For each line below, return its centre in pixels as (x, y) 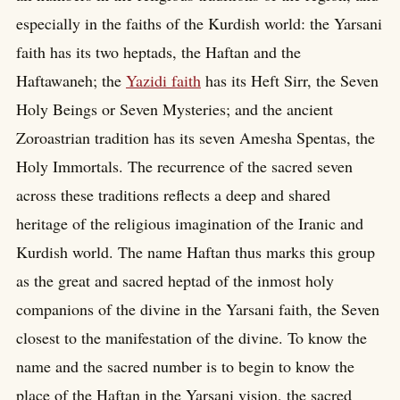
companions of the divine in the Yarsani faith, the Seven (198, 308)
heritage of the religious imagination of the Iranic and (190, 223)
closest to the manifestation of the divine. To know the (192, 337)
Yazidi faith (163, 80)
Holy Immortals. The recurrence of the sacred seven (184, 166)
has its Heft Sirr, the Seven (290, 80)
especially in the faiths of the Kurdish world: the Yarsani (199, 23)
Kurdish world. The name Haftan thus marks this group (196, 251)
